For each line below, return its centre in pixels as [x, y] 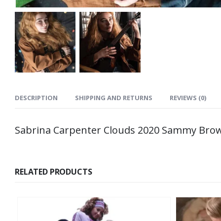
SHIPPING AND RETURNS [114, 98]
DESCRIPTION [36, 98]
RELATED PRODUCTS [54, 172]
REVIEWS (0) [188, 98]
